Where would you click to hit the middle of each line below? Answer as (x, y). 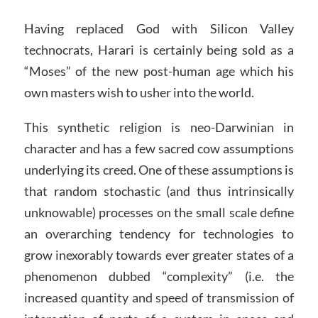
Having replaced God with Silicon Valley (159, 28)
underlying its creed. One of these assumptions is (159, 170)
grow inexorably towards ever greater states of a (159, 255)
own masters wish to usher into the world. (139, 92)
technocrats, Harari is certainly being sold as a (159, 49)
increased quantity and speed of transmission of (159, 298)
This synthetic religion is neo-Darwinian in (159, 127)
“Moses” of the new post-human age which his (159, 71)
